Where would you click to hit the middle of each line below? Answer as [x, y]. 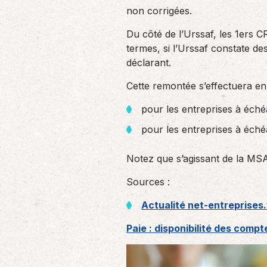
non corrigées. [159, 11]
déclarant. [149, 63]
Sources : [148, 182]
